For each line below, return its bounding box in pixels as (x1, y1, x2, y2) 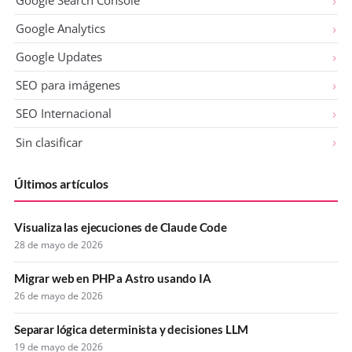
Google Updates (16, 49, 102, 65)
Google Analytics (16, 20, 105, 37)
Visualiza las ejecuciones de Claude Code (14, 219, 227, 234)
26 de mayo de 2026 (14, 288, 103, 302)
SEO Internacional (16, 105, 112, 122)
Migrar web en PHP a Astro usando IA (14, 270, 211, 285)
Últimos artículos (14, 175, 108, 191)
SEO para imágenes (16, 77, 120, 93)
